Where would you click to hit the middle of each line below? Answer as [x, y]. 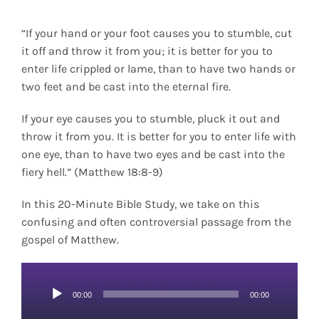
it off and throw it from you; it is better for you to [147, 51]
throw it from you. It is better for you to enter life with [158, 136]
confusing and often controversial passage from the [156, 222]
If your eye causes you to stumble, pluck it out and [150, 119]
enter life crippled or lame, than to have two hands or [158, 69]
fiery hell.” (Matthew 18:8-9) [92, 172]
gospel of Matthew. [70, 240]
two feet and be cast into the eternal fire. [126, 87]
